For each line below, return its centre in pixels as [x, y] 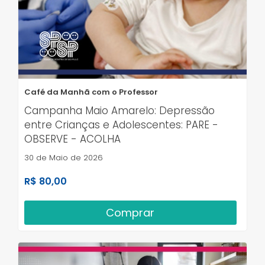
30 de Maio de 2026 [64, 158]
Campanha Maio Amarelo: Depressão [119, 111]
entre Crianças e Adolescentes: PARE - [121, 125]
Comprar [130, 213]
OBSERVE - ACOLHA [72, 139]
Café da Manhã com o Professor [91, 92]
